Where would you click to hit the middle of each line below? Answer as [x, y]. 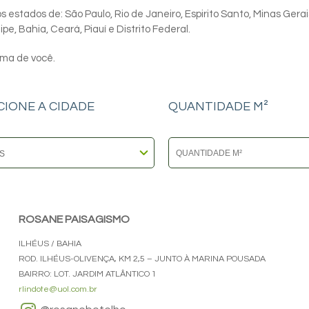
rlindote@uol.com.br [58, 289]
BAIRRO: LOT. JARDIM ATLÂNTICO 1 [88, 274]
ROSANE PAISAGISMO [74, 219]
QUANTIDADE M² [218, 107]
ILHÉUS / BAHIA [50, 244]
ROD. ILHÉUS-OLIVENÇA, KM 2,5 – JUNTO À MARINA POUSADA [142, 259]
